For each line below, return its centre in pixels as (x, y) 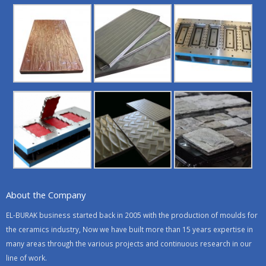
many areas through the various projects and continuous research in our (129, 244)
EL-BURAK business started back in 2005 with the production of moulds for (132, 215)
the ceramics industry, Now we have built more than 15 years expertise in (129, 229)
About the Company (46, 195)
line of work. (26, 258)
